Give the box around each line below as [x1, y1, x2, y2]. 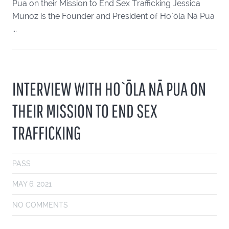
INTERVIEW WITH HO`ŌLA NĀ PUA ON [12, 78, 206, 99]
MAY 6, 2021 [12, 180, 52, 189]
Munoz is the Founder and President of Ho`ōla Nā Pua [12, 11, 215, 21]
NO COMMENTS [12, 200, 68, 209]
